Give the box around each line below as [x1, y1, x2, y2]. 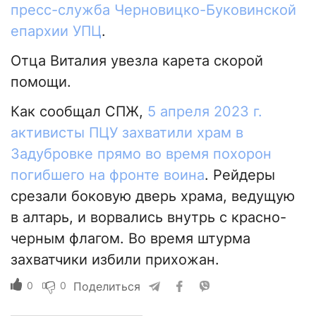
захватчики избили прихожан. [11, 251, 219, 269]
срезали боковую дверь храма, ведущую [11, 188, 295, 205]
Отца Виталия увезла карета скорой [11, 52, 263, 70]
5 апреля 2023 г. [147, 103, 262, 121]
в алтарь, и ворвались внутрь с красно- [11, 209, 286, 226]
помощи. [11, 73, 71, 91]
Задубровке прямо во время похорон [11, 145, 272, 163]
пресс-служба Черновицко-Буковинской [11, 1, 296, 19]
